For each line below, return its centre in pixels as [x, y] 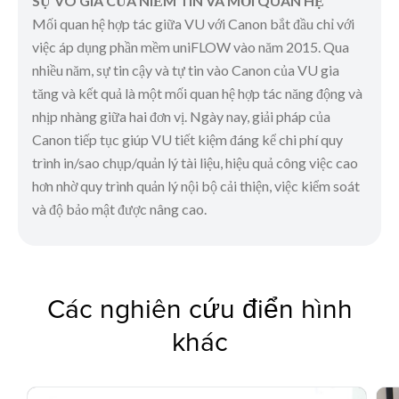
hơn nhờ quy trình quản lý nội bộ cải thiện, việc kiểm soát [196, 185]
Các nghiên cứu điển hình [199, 308]
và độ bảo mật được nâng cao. [119, 208]
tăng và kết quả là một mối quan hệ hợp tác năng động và [197, 93]
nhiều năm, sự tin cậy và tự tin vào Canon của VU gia [186, 69]
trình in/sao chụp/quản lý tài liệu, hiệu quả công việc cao [195, 162]
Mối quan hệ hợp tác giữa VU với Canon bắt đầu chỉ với [193, 23]
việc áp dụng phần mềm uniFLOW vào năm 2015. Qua [191, 46]
